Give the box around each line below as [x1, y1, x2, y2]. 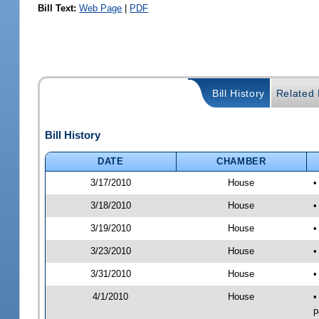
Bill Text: [38, 2, 77, 14]
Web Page [79, 2, 122, 14]
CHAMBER [216, 155, 266, 167]
